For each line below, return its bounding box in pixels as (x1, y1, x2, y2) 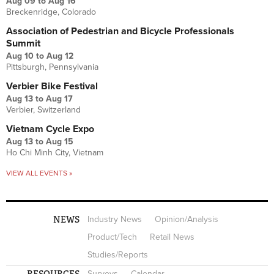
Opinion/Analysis (155, 214, 219, 225)
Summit (6, 37, 40, 50)
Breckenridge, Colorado (6, 7, 96, 18)
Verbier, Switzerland (6, 105, 81, 116)
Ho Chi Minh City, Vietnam (6, 147, 103, 158)
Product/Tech (87, 232, 138, 243)
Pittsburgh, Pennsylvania (6, 62, 98, 73)
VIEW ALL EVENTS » (6, 169, 72, 178)
